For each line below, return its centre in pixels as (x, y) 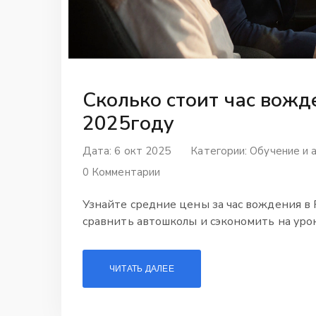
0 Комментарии (122, 172)
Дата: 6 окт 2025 (127, 151)
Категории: (220, 151)
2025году (128, 123)
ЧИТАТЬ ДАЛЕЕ (142, 268)
